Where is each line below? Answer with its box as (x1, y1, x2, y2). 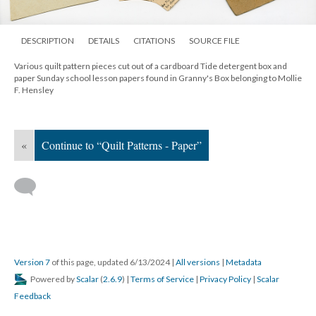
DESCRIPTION (21, 35, 74, 46)
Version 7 (14, 256, 50, 267)
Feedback (14, 290, 51, 301)
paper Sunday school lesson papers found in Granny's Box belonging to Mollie (14, 72, 302, 83)
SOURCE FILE (189, 35, 240, 46)
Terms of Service (130, 273, 194, 284)
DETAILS (88, 35, 119, 46)
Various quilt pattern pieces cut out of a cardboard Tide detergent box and (14, 60, 287, 71)
